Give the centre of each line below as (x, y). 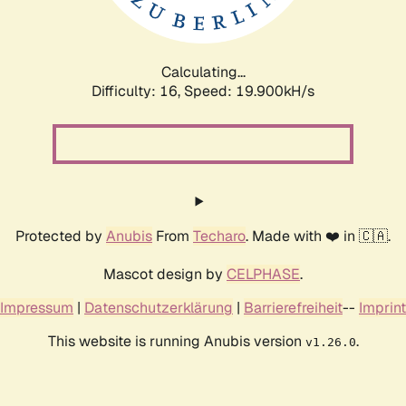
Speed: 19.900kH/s (249, 91)
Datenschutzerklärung (159, 307)
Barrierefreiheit (293, 307)
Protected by (61, 236)
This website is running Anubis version (176, 341)
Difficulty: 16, (138, 91)
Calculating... (203, 72)
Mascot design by (165, 274)
